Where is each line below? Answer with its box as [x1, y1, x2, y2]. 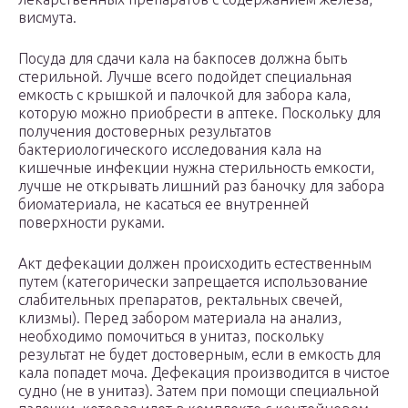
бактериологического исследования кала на [18, 141, 321, 158]
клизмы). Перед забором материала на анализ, [18, 310, 342, 327]
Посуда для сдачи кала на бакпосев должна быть [18, 50, 347, 67]
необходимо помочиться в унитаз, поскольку [18, 328, 324, 345]
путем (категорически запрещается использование [18, 273, 368, 291]
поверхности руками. [18, 214, 165, 231]
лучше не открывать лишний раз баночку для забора [18, 178, 384, 195]
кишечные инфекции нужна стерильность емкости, [18, 159, 374, 177]
